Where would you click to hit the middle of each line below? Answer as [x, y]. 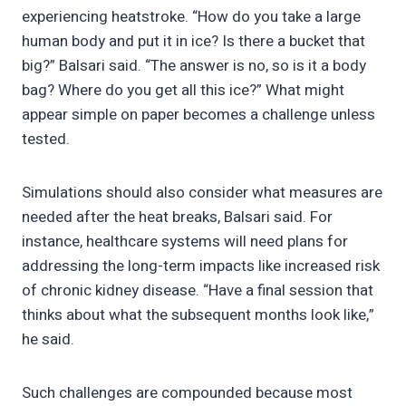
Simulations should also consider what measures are [202, 193]
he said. [50, 340]
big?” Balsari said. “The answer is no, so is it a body [194, 66]
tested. [46, 140]
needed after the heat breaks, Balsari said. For [177, 217]
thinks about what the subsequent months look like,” [198, 315]
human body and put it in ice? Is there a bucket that [193, 42]
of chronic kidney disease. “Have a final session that [198, 291]
